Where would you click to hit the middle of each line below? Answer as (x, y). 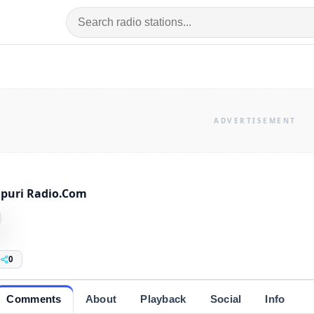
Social (226, 299)
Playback (163, 299)
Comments (34, 299)
